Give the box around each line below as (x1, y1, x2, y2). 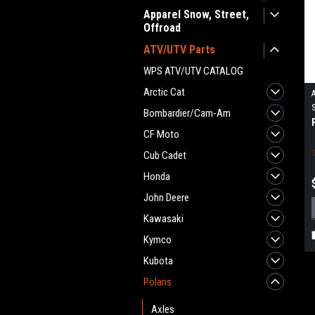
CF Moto (143, 128, 179, 141)
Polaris (143, 276, 172, 288)
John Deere (143, 191, 189, 204)
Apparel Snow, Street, (143, 8, 249, 21)
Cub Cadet (143, 149, 186, 162)
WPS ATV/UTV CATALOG (143, 65, 243, 77)
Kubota (143, 255, 173, 267)
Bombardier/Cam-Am (143, 107, 231, 120)
